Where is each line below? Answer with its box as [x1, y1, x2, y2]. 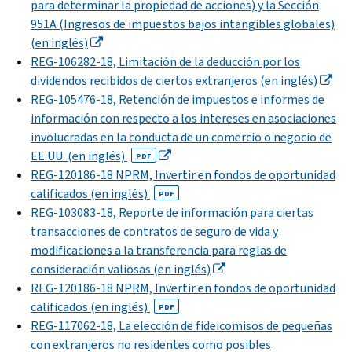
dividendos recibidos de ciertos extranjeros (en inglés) [31, 71, 317, 89]
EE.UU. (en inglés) [31, 147, 127, 164]
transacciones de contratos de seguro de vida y [31, 222, 278, 240]
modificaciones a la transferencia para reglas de [31, 241, 287, 258]
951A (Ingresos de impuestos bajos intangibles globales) [31, 15, 335, 32]
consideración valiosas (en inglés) [31, 260, 211, 277]
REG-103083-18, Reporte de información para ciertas [31, 203, 313, 221]
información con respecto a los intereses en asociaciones [31, 109, 336, 126]
